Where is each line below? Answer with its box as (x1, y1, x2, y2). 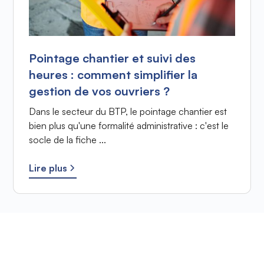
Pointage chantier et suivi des (28, 51, 196, 66)
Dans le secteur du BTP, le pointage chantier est (28, 105, 227, 118)
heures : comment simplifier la (28, 67, 197, 82)
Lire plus (28, 162, 67, 174)
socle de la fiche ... (28, 134, 106, 146)
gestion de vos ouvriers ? (28, 84, 170, 99)
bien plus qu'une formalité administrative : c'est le (28, 120, 229, 132)
